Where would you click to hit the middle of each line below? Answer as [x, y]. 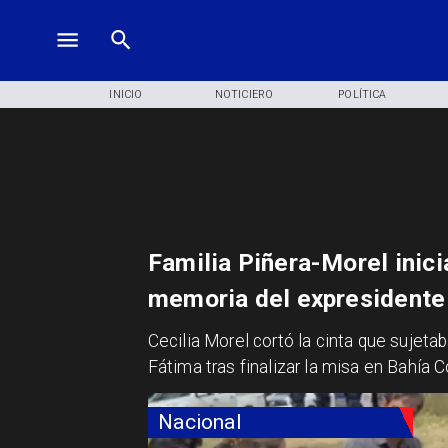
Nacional [199, 422]
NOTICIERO [244, 94]
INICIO [126, 94]
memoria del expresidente [296, 298]
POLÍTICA [362, 94]
